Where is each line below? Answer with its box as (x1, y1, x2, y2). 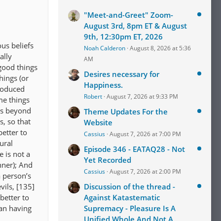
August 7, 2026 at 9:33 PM (107, 92, 178, 101)
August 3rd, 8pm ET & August (84, 21, 187, 31)
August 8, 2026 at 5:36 (130, 44, 191, 52)
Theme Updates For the (84, 107, 168, 116)
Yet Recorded (84, 155, 131, 165)
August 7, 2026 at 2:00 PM (110, 167, 181, 176)
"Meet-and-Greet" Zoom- (84, 10, 173, 20)
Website (84, 117, 112, 127)
